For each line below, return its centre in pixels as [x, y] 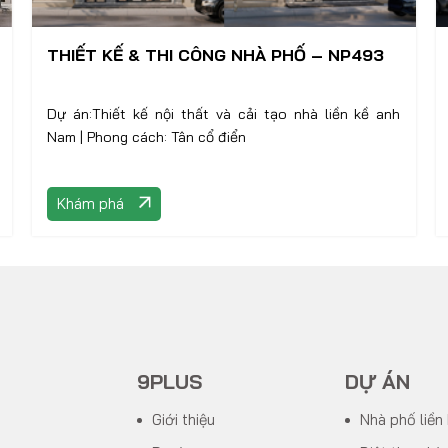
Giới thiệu [184, 419]
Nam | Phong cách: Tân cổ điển [167, 137]
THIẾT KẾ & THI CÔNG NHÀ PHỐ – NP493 [216, 55]
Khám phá [91, 203]
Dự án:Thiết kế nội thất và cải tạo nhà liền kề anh [224, 114]
